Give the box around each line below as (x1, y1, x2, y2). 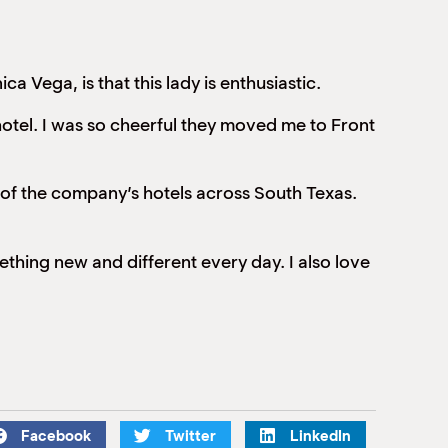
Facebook (21, 426, 91, 445)
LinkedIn (290, 426, 351, 445)
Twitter (165, 426, 216, 445)
